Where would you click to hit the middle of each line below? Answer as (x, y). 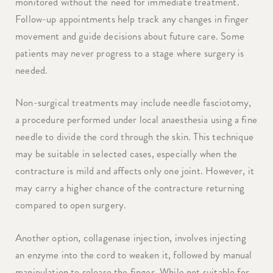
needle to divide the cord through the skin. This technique (134, 136)
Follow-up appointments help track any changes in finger (132, 19)
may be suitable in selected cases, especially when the (126, 154)
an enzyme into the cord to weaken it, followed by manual (134, 254)
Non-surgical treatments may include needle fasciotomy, (133, 102)
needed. (32, 70)
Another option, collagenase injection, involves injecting (131, 237)
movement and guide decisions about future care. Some (130, 36)
